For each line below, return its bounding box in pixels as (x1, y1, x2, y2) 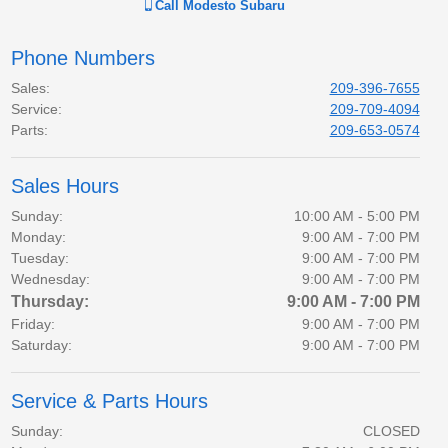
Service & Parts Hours (10, 390, 208, 412)
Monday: (10, 229, 66, 245)
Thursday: (10, 293, 89, 310)
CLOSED (362, 423, 420, 439)
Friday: (10, 316, 55, 332)
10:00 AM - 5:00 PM (293, 208, 420, 224)
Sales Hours (10, 175, 119, 197)
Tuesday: (10, 250, 69, 266)
